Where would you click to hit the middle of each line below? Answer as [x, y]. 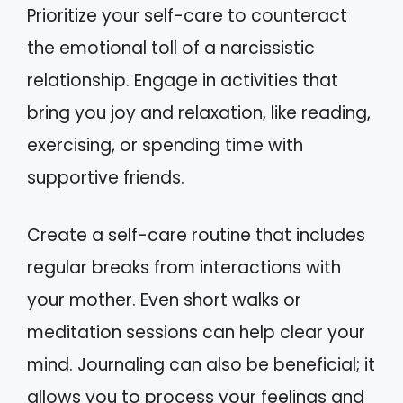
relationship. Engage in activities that [183, 80]
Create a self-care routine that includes [196, 235]
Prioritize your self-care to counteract [187, 15]
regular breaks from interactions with [184, 268]
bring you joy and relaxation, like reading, [199, 112]
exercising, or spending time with [165, 145]
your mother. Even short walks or [164, 300]
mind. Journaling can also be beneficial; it [201, 365]
